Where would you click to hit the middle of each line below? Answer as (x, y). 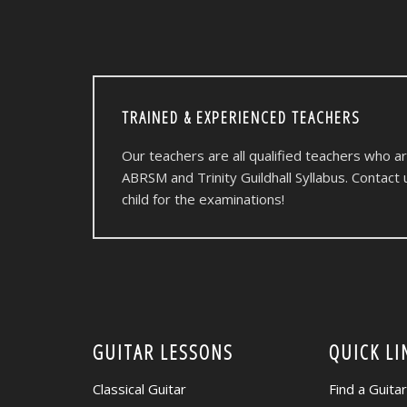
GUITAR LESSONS (163, 352)
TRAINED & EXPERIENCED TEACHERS (241, 118)
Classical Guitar (139, 389)
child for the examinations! (203, 199)
